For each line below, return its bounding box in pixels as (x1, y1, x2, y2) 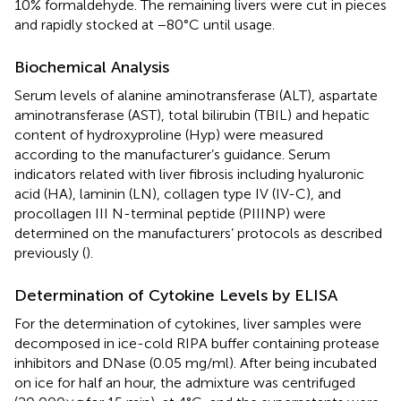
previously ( (14, 244, 86, 262)
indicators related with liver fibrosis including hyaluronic (14, 166, 364, 183)
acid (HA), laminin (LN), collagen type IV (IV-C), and (14, 185, 341, 203)
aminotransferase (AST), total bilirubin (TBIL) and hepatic (14, 107, 370, 124)
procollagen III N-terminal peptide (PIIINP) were (14, 205, 326, 223)
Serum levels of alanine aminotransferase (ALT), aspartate (14, 87, 378, 105)
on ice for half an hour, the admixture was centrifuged (14, 374, 355, 392)
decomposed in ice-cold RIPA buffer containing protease (14, 335, 380, 353)
